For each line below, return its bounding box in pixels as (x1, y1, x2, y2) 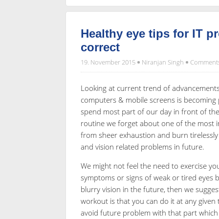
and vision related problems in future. (80, 141, 204, 152)
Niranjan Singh (141, 57, 184, 66)
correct (80, 40, 120, 54)
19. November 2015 (80, 57, 137, 66)
